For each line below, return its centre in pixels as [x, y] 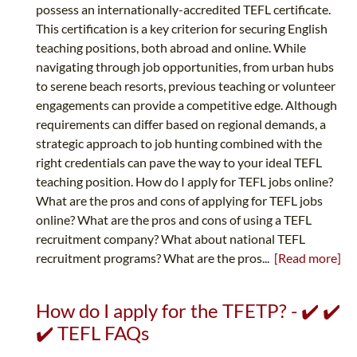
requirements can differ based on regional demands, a [181, 124]
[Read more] [308, 258]
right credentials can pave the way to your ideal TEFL [179, 163]
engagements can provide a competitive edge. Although [186, 105]
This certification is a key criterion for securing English [182, 29]
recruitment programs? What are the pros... [155, 258]
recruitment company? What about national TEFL [171, 239]
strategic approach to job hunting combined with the [179, 143]
